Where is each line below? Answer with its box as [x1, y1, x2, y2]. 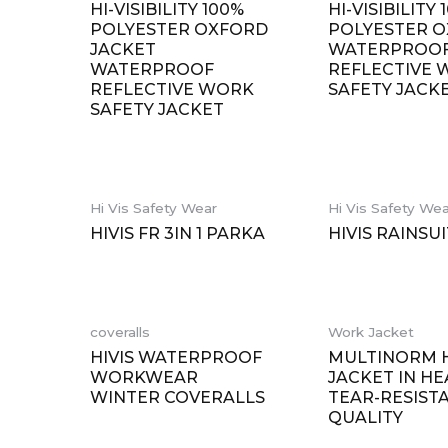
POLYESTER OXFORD [89, 20, 268, 40]
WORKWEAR [89, 367, 198, 387]
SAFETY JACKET [89, 100, 224, 120]
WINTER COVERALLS [89, 387, 265, 407]
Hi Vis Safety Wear [89, 200, 217, 217]
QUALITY [328, 407, 404, 427]
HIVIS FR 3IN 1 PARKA [89, 224, 265, 244]
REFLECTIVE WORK [89, 80, 254, 100]
